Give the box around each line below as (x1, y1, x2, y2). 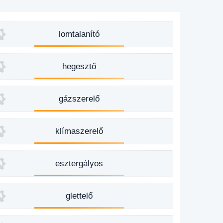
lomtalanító (59, 29, 100, 39)
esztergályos (55, 159, 104, 168)
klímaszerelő (55, 126, 104, 136)
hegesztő (62, 62, 97, 71)
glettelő (66, 191, 93, 201)
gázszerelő (59, 94, 100, 104)
